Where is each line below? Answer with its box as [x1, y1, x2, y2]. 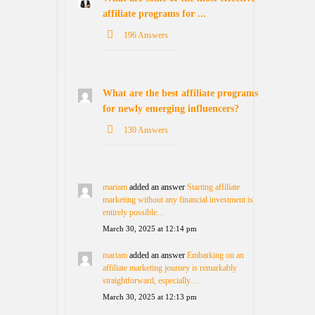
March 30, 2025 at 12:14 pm [103, 224, 197, 233]
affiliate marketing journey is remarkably [103, 263, 237, 273]
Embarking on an [187, 250, 244, 260]
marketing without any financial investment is [103, 195, 253, 205]
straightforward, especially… [103, 276, 199, 285]
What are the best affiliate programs [103, 88, 258, 98]
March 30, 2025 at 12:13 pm [103, 292, 197, 301]
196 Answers [124, 30, 168, 40]
